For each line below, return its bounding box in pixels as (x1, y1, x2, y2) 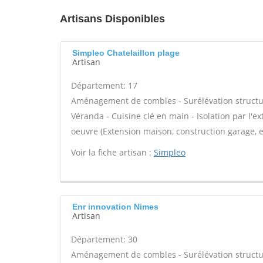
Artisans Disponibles (60, 13, 165, 25)
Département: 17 (71, 80, 137, 91)
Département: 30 (71, 234, 137, 245)
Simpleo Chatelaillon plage (72, 48, 180, 58)
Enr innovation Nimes (72, 202, 159, 211)
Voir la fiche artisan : (71, 147, 154, 158)
